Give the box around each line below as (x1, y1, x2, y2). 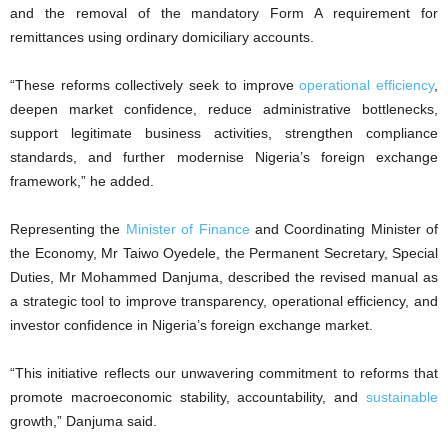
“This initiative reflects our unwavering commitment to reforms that (10, 364, 438, 381)
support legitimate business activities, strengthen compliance (10, 124, 438, 141)
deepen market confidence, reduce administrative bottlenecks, (10, 100, 438, 117)
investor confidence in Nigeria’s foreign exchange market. (10, 316, 373, 333)
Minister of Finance (125, 220, 250, 237)
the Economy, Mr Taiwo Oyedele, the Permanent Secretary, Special (10, 244, 438, 261)
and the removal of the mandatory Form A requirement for (10, 4, 438, 21)
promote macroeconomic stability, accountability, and (10, 388, 366, 405)
